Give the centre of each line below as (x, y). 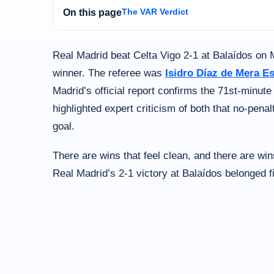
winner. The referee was (109, 73)
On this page (92, 13)
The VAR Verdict (155, 12)
